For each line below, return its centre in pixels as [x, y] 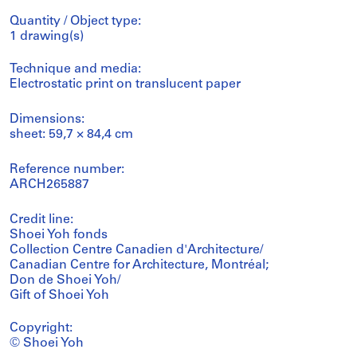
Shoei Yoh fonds [59, 235]
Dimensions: [47, 120]
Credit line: [41, 220]
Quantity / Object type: [75, 22]
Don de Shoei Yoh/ [65, 281]
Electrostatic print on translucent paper [125, 85]
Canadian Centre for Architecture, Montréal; [139, 266]
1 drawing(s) [47, 37]
